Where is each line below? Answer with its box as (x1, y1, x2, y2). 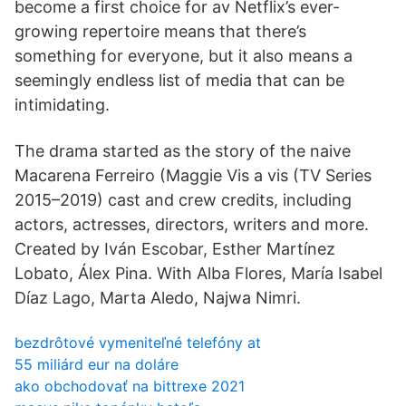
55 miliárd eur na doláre (14, 355, 179, 373)
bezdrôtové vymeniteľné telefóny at (14, 333, 261, 352)
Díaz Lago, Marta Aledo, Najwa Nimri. (14, 288, 301, 307)
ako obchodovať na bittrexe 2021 (14, 377, 245, 395)
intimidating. (14, 95, 110, 114)
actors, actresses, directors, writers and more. (14, 215, 369, 234)
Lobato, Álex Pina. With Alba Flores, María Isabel (14, 264, 382, 283)
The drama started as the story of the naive (14, 141, 351, 160)
